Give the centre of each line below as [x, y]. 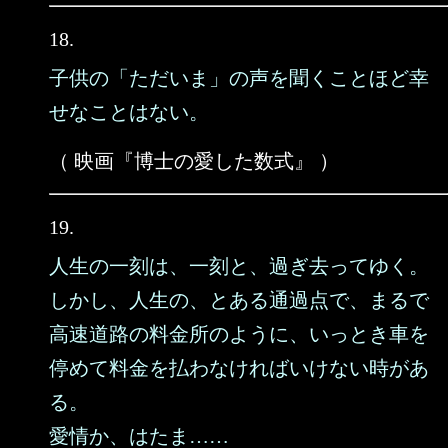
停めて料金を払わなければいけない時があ [239, 368]
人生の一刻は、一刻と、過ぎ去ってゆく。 [239, 266]
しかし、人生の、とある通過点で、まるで [239, 300]
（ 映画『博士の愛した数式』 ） [194, 161]
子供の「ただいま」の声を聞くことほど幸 [239, 78]
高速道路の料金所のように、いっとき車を [239, 334]
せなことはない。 [129, 112]
